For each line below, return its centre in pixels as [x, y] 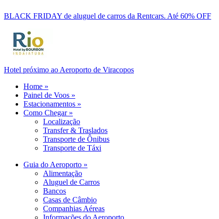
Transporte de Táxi [72, 148]
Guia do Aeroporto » [55, 165]
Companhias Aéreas [74, 209]
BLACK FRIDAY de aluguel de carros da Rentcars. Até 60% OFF [108, 16]
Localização [62, 122]
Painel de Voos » [49, 95]
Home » [36, 87]
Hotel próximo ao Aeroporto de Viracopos [69, 70]
